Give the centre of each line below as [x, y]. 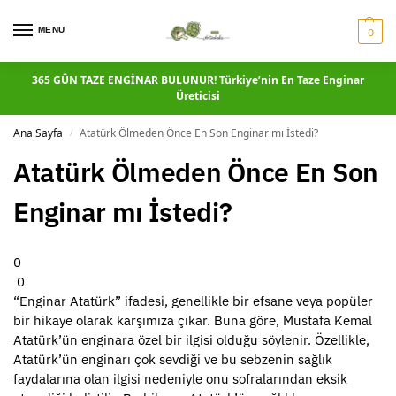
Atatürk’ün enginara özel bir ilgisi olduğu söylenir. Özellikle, [191, 340]
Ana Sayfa [38, 133]
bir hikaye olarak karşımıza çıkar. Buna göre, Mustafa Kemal [193, 320]
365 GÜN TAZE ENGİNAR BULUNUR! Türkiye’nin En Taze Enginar [198, 80]
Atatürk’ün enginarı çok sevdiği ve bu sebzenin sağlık [173, 359]
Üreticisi [198, 96]
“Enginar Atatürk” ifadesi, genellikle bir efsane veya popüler [193, 301]
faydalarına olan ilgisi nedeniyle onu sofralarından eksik [180, 379]
